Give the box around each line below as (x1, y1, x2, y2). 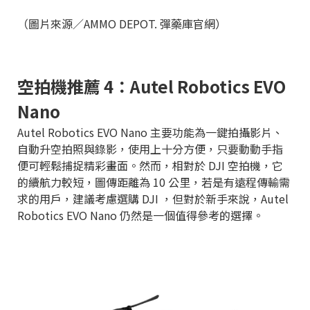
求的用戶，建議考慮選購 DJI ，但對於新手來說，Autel (17, 190, 289, 207)
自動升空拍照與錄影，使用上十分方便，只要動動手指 (17, 140, 283, 157)
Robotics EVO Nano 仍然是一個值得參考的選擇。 (17, 206, 266, 224)
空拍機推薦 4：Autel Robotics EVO (17, 73, 286, 98)
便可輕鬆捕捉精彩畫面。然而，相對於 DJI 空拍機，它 (17, 156, 283, 174)
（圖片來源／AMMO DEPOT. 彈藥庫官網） (17, 15, 226, 32)
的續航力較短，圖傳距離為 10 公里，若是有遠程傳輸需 (17, 173, 290, 190)
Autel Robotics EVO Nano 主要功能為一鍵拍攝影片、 (17, 123, 283, 140)
